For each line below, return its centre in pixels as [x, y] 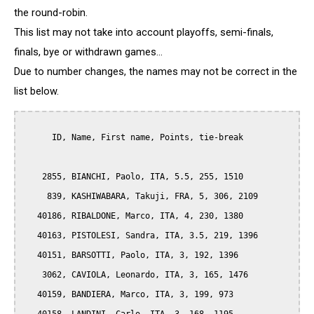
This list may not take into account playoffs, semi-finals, [144, 32]
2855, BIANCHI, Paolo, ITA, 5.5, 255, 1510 [32, 177]
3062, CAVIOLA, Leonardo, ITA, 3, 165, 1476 [32, 275]
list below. [36, 91]
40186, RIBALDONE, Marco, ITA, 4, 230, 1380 [30, 216]
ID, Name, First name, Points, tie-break [37, 138]
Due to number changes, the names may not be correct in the [156, 71]
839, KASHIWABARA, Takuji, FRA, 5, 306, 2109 [35, 197]
